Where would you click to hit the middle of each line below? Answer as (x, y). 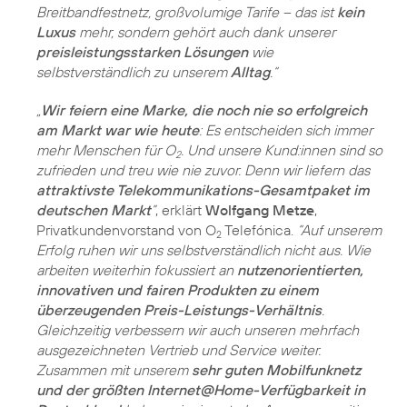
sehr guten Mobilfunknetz (276, 370)
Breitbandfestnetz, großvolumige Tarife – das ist (187, 12)
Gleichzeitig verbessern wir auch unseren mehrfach (198, 330)
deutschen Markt (94, 210)
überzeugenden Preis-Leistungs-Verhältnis (179, 310)
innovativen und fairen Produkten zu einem (178, 290)
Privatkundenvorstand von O (126, 230)
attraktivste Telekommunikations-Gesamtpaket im (203, 190)
